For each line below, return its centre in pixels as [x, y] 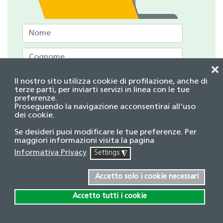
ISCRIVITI [53, 183]
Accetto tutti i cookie [110, 197]
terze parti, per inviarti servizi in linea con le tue [102, 90]
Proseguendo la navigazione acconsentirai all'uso [105, 107]
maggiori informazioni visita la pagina [84, 141]
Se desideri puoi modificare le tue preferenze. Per [105, 132]
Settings [108, 153]
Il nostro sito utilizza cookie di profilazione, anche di [111, 81]
